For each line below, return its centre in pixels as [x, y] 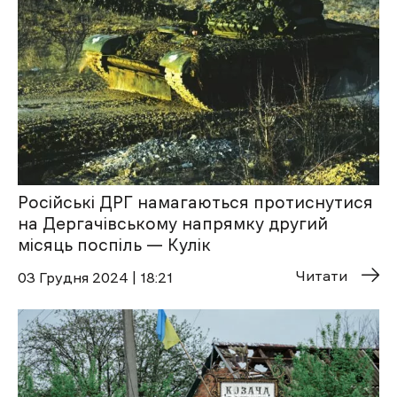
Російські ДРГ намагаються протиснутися [195, 203]
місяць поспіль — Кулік [114, 245]
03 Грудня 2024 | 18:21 [95, 278]
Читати [322, 276]
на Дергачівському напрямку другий [173, 224]
